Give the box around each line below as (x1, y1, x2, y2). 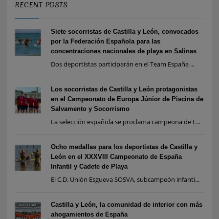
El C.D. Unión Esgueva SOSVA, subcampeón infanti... (51, 175, 199, 184)
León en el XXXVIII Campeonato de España (51, 153, 182, 161)
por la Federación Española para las (51, 38, 160, 45)
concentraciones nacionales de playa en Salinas (51, 47, 197, 55)
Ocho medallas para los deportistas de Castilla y (51, 143, 197, 151)
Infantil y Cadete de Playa (51, 163, 128, 171)
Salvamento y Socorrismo (51, 105, 130, 113)
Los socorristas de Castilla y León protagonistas (51, 86, 197, 93)
